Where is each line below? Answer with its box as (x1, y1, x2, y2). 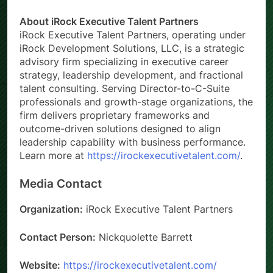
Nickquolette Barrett (96, 230, 193, 243)
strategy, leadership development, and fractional (19, 69, 243, 82)
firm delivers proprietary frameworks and (19, 109, 210, 122)
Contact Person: (19, 230, 96, 243)
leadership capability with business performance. (19, 136, 246, 149)
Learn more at (19, 149, 84, 162)
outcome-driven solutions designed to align (19, 122, 221, 135)
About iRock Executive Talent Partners (19, 15, 199, 28)
